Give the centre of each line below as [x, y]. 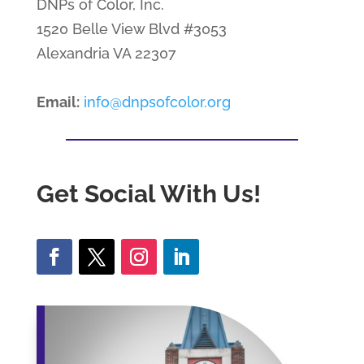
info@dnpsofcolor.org [157, 102]
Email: [58, 102]
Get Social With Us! [148, 193]
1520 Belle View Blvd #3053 [131, 28]
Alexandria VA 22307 [106, 53]
